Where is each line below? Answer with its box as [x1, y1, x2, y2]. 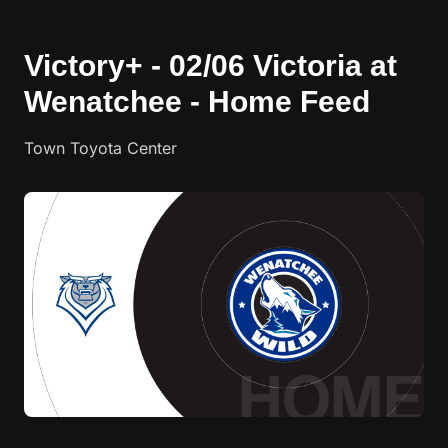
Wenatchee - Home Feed [24, 85, 370, 118]
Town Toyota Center [24, 138, 177, 158]
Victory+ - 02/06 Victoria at [24, 49, 397, 82]
